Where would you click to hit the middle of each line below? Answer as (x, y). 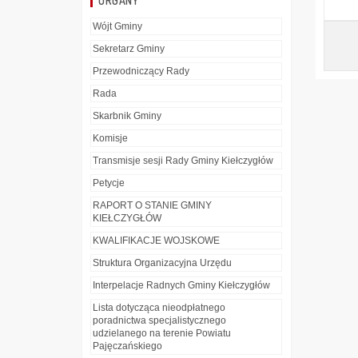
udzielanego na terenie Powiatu (162, 334)
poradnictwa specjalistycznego (159, 321)
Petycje (109, 183)
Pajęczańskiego (127, 346)
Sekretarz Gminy (129, 49)
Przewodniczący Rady (141, 72)
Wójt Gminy (117, 27)
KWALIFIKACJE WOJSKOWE (156, 241)
